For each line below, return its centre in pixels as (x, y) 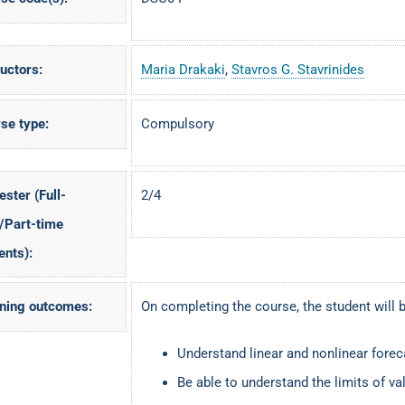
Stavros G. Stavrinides (297, 70)
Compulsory (177, 124)
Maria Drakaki (183, 70)
